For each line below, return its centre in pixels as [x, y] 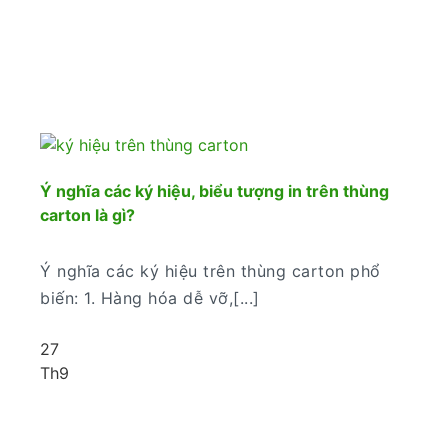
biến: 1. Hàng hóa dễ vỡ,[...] [150, 297]
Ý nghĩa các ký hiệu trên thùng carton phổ [210, 270]
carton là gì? [87, 214]
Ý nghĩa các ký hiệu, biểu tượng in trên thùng [214, 190]
